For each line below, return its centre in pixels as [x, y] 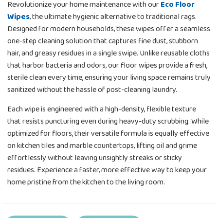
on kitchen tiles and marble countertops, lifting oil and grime [102, 145]
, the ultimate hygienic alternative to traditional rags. [113, 17]
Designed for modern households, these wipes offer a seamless [109, 29]
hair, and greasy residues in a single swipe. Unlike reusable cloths [109, 53]
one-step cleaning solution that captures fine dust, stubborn [103, 41]
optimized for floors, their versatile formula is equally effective [108, 133]
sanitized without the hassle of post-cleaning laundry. [92, 90]
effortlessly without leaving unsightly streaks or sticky [95, 158]
